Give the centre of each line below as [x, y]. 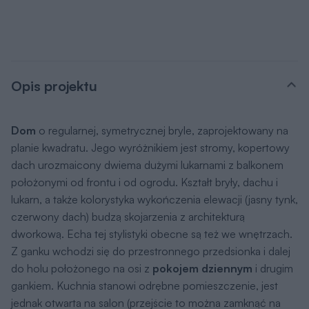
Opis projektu [54, 86]
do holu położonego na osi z [82, 268]
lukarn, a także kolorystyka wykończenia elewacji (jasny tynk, [154, 199]
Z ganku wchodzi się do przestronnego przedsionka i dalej [151, 251]
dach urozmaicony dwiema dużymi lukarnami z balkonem [147, 165]
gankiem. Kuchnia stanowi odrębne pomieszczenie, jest [144, 285]
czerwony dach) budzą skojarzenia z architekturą [128, 216]
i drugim [273, 268]
